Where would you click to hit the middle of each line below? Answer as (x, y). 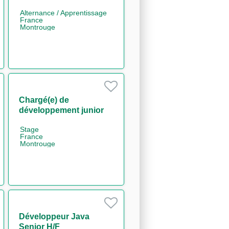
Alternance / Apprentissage (63, 13)
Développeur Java (54, 216)
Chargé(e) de (44, 100)
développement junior (61, 110)
